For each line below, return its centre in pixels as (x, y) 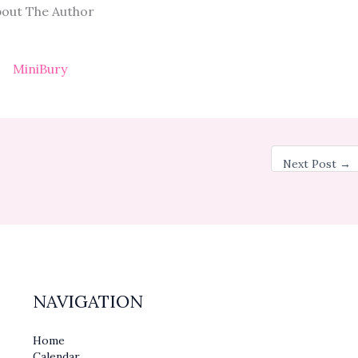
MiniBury (40, 68)
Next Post (311, 163)
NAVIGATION (88, 301)
